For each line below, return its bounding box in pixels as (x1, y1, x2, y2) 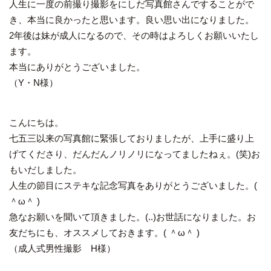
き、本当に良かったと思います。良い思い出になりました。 (9, 15, 254, 25)
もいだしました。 (9, 165, 82, 175)
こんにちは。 (9, 117, 64, 128)
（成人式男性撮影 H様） (9, 243, 116, 254)
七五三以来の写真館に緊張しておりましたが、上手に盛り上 (9, 133, 254, 144)
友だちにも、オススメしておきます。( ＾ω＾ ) (9, 227, 200, 238)
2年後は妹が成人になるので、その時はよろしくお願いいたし (9, 30, 259, 41)
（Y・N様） (9, 77, 58, 88)
